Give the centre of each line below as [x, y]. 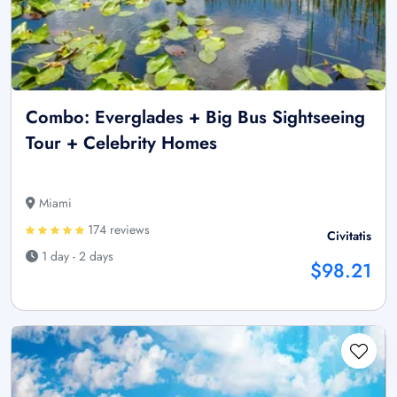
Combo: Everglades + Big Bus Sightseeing [195, 117]
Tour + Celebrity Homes [121, 143]
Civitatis [349, 235]
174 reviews [117, 229]
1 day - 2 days [76, 256]
